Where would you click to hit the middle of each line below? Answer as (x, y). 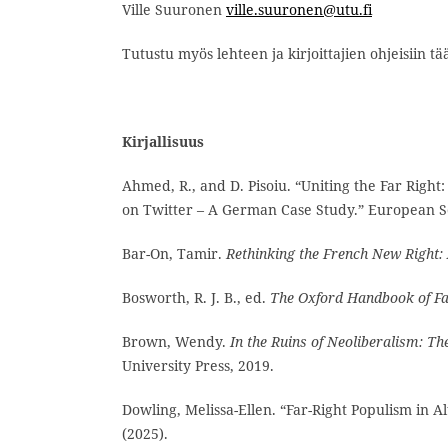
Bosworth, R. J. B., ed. (196, 297)
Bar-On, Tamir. (174, 253)
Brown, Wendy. (176, 341)
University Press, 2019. (198, 365)
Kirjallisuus (163, 141)
